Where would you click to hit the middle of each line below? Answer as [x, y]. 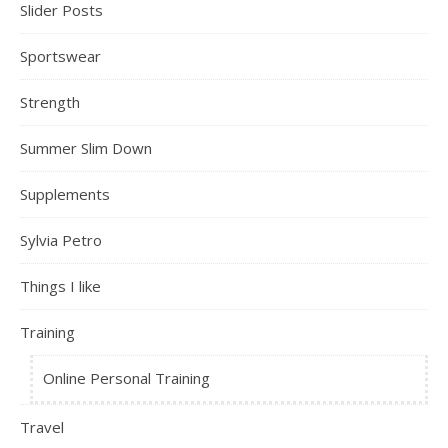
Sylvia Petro [61, 239]
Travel [42, 426]
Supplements [65, 193]
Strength [50, 101]
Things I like [60, 285]
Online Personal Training [126, 377]
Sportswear [60, 55]
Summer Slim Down [86, 147]
